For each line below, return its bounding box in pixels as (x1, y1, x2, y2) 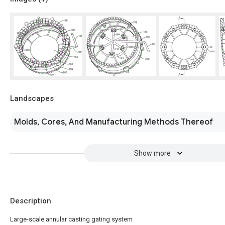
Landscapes (10, 94, 54, 103)
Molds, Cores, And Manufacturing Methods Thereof (14, 117, 213, 127)
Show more (134, 149, 171, 157)
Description (10, 196, 51, 205)
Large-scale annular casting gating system (10, 215, 133, 223)
